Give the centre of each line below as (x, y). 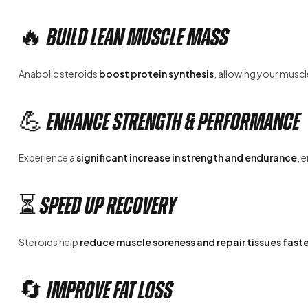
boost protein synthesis (156, 73)
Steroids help (49, 242)
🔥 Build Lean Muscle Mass (123, 37)
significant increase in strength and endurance (187, 158)
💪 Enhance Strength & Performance (159, 121)
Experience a (47, 158)
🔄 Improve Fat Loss (96, 290)
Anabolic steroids (59, 73)
